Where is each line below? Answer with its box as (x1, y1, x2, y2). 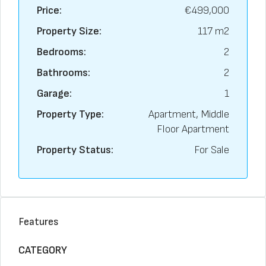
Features (18, 216, 59, 228)
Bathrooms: (37, 66, 90, 79)
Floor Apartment (157, 123, 229, 135)
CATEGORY (18, 244, 67, 256)
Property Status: (37, 144, 113, 156)
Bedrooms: (37, 46, 86, 58)
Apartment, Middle (148, 108, 229, 121)
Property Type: (37, 108, 104, 121)
